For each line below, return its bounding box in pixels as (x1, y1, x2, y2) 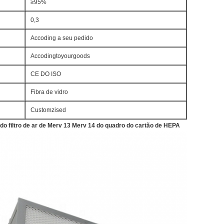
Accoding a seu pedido (30, 34, 93, 41)
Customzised (30, 106, 66, 113)
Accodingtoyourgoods (30, 52, 90, 59)
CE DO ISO (30, 70, 61, 77)
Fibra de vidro (30, 88, 68, 95)
